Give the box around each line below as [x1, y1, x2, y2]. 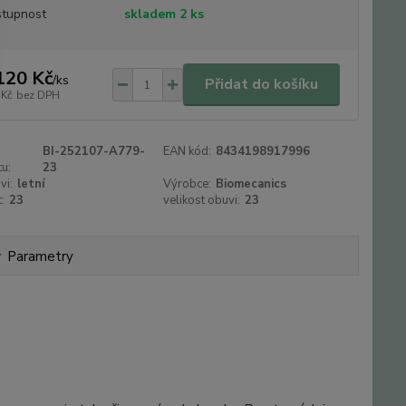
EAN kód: [163, 143, 212, 160]
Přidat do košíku [204, 74, 318, 95]
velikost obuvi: [163, 192, 241, 209]
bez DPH [15, 87, 60, 102]
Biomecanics [216, 176, 287, 193]
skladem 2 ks [123, 5, 204, 24]
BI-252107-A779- [43, 143, 146, 160]
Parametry [6, 247, 73, 266]
